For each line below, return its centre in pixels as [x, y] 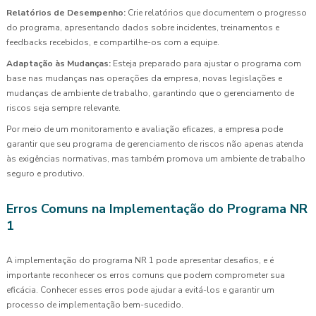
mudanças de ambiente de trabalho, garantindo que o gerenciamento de [150, 93]
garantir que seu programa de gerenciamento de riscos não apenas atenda [155, 144]
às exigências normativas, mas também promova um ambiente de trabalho [156, 158]
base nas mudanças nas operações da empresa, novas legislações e [144, 78]
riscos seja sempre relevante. [63, 108]
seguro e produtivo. [45, 173]
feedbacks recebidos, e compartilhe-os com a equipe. [113, 42]
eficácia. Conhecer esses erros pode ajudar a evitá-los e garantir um [140, 290]
